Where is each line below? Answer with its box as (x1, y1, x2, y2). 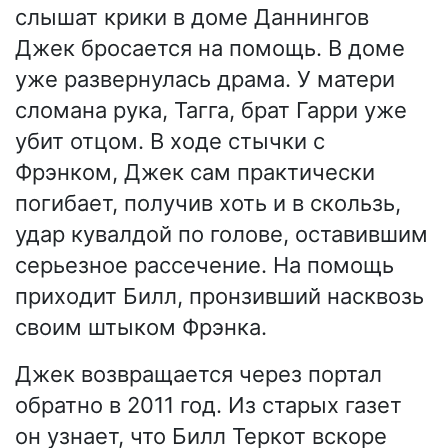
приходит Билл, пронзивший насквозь (15, 283, 424, 310)
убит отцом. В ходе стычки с (15, 128, 325, 155)
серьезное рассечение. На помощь (15, 252, 394, 279)
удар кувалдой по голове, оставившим (15, 221, 428, 248)
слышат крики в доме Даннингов (15, 4, 369, 31)
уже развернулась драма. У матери (15, 66, 395, 93)
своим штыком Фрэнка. (15, 314, 267, 341)
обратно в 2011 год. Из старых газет (15, 392, 402, 419)
